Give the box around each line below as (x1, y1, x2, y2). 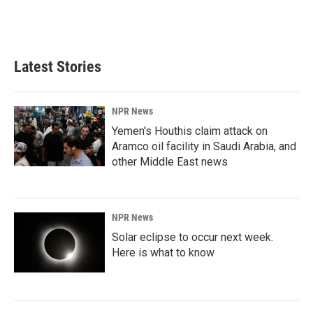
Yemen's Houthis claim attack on (112, 124, 268, 138)
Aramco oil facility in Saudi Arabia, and (112, 139, 296, 153)
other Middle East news (112, 154, 228, 168)
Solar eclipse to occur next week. (112, 230, 273, 244)
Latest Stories (14, 57, 101, 75)
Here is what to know (112, 245, 214, 259)
